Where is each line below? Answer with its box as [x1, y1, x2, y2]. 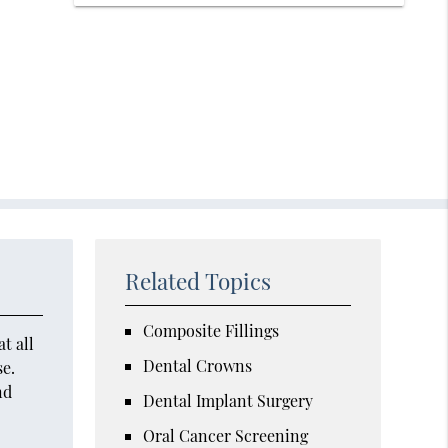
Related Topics [125, 265, 272, 296]
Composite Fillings [143, 319, 280, 341]
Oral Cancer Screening [143, 424, 309, 446]
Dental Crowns [143, 354, 253, 376]
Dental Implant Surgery [143, 389, 314, 411]
